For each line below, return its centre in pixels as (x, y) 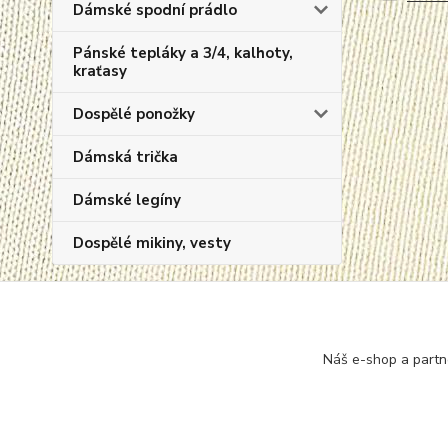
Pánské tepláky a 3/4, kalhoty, (183, 53)
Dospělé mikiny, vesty (152, 243)
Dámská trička (125, 157)
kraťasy (100, 71)
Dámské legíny (127, 200)
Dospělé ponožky (134, 114)
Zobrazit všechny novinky (153, 372)
